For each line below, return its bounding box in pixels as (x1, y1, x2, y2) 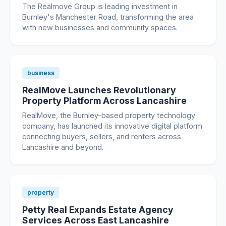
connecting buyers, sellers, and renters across (22, 132, 181, 141)
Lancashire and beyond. (22, 143, 103, 151)
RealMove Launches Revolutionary (22, 85, 176, 95)
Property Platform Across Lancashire (22, 95, 187, 106)
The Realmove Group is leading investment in (22, 2, 178, 11)
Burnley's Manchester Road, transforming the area (22, 13, 194, 21)
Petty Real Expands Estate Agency (22, 204, 174, 215)
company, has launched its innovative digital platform (22, 122, 202, 130)
